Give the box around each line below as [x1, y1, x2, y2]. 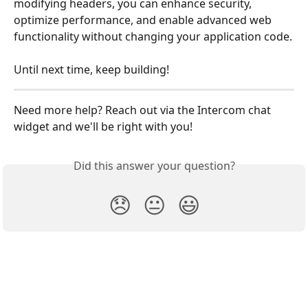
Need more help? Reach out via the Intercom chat [14, 102, 274, 118]
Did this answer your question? [73, 158, 235, 174]
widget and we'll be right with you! [14, 119, 192, 135]
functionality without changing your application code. [14, 28, 292, 44]
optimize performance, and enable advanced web [14, 12, 274, 27]
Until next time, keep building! [14, 62, 169, 77]
